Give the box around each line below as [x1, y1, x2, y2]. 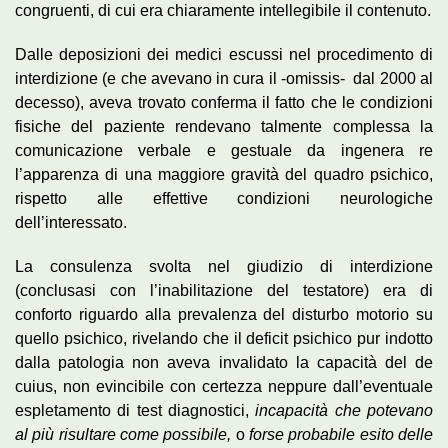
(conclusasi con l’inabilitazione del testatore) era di [15, 281, 433, 299]
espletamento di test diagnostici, [15, 401, 256, 419]
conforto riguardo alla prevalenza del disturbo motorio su [15, 305, 433, 323]
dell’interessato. [15, 213, 127, 231]
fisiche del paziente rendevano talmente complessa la [15, 117, 433, 135]
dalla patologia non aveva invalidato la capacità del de [15, 353, 433, 371]
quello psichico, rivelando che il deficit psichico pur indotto [15, 329, 433, 347]
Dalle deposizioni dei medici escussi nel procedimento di [15, 45, 433, 63]
